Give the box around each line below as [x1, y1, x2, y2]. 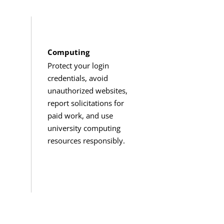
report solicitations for [47, 97, 124, 108]
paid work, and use [47, 110, 113, 120]
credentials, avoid [47, 72, 108, 83]
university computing [47, 122, 121, 133]
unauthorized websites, [47, 85, 128, 95]
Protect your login [47, 60, 109, 70]
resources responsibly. [47, 135, 125, 145]
